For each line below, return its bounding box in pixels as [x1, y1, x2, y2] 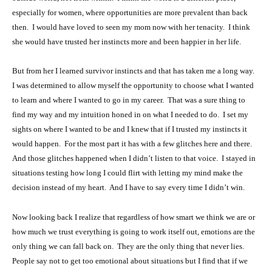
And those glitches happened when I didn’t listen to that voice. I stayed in [12, 154, 256, 163]
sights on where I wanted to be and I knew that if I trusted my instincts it [12, 124, 247, 134]
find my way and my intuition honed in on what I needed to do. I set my [12, 110, 248, 120]
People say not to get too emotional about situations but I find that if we [12, 256, 248, 266]
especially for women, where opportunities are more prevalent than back [12, 7, 248, 17]
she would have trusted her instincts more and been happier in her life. [12, 36, 241, 46]
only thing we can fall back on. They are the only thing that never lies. [12, 242, 246, 251]
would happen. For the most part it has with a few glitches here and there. [12, 139, 254, 149]
